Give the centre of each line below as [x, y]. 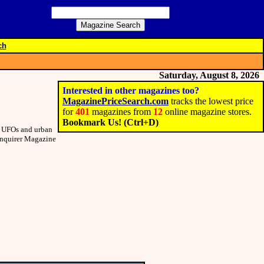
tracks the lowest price [211, 101]
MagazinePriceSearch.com [115, 101]
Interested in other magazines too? [131, 90]
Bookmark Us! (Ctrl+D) [110, 122]
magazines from [121, 112]
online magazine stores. [207, 112]
